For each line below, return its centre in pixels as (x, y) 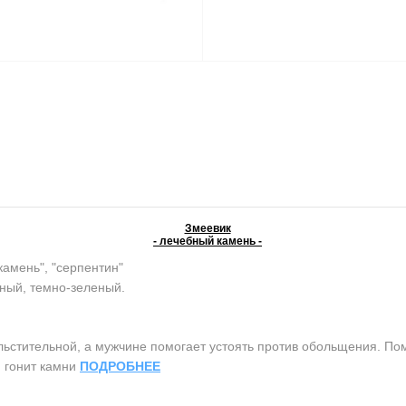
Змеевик (208, 229)
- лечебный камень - (208, 242)
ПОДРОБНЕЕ (120, 367)
